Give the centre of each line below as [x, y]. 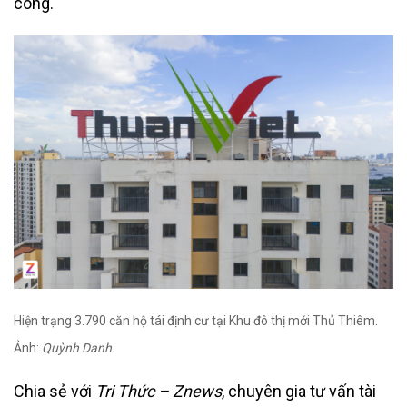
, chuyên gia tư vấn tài [299, 391]
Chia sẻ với [55, 391]
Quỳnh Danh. [79, 347]
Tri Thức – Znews [159, 391]
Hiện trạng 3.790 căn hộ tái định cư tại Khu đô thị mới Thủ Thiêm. [196, 320]
